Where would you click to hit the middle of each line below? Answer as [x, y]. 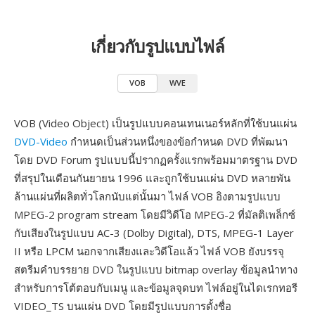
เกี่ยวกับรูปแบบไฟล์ [157, 46]
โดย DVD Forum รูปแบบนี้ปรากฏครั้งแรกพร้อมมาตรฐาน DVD [156, 160]
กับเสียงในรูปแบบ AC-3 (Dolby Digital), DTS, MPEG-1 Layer [154, 233]
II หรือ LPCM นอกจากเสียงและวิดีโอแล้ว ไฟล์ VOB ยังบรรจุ [149, 251]
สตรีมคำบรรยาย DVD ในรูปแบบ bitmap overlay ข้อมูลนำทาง [156, 269]
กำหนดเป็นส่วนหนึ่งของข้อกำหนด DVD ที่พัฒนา [178, 141]
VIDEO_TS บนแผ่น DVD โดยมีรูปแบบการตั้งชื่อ [123, 306]
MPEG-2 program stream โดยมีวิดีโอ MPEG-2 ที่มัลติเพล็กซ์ [155, 214]
